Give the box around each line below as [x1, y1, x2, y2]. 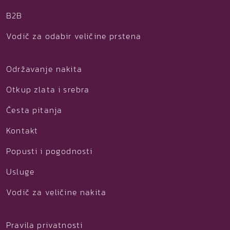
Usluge [6, 165, 35, 178]
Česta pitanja [6, 104, 63, 117]
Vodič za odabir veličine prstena [6, 30, 142, 43]
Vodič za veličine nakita [6, 186, 107, 199]
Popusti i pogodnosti [6, 145, 93, 158]
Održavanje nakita [6, 63, 82, 75]
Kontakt [6, 124, 39, 137]
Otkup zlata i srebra [6, 83, 90, 96]
